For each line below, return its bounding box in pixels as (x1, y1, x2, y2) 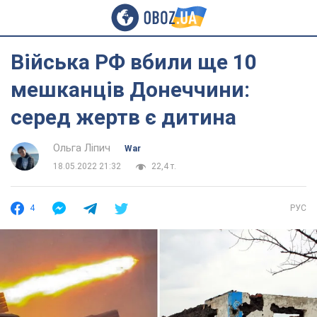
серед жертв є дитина (11, 105, 236, 129)
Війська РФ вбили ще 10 (11, 50, 257, 74)
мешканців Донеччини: (11, 77, 250, 102)
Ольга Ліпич (53, 142, 110, 154)
